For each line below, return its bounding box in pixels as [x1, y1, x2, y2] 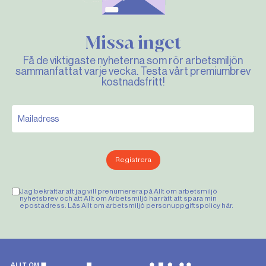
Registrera [115, 156, 151, 164]
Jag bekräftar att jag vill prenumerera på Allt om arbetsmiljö [20, 187, 217, 195]
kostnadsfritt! [101, 76, 165, 88]
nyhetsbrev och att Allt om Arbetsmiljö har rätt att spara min [20, 194, 217, 202]
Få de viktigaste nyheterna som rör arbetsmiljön [23, 55, 243, 66]
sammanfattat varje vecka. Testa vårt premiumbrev [15, 65, 251, 77]
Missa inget [85, 30, 181, 55]
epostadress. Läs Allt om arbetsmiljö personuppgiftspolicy [20, 201, 220, 210]
